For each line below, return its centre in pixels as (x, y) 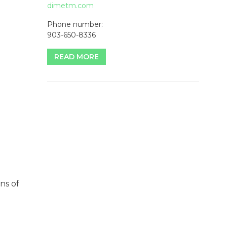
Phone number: (75, 25)
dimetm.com (70, 6)
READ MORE (77, 57)
